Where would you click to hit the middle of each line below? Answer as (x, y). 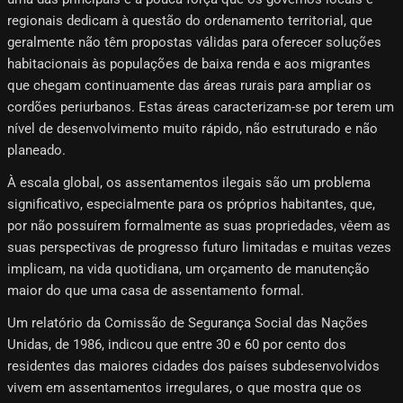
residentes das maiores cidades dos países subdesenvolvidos (193, 366)
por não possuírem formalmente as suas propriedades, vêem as (199, 225)
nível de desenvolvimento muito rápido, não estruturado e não (193, 128)
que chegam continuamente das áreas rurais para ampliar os (189, 85)
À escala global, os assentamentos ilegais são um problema (189, 182)
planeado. (36, 150)
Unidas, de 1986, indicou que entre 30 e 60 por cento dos (177, 344)
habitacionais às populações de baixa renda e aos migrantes (189, 63)
